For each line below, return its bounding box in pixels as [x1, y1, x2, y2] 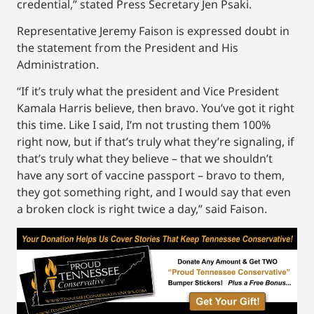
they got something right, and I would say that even [17, 184, 291, 200]
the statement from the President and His [17, 39, 238, 55]
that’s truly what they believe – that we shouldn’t [17, 151, 273, 167]
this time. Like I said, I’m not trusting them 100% [17, 117, 271, 133]
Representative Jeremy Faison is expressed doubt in [17, 22, 289, 39]
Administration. [17, 56, 99, 72]
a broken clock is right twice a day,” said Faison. [17, 201, 267, 217]
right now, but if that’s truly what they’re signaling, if [17, 134, 294, 150]
